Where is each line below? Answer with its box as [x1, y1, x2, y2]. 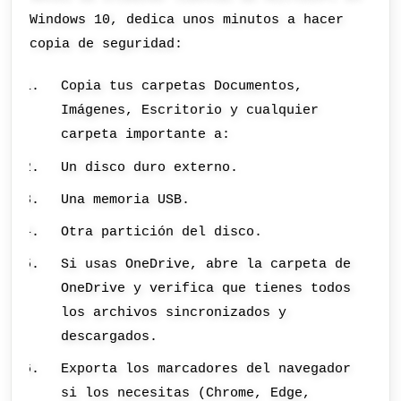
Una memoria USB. [61, 191, 191, 208]
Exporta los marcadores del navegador [61, 361, 352, 378]
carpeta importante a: [61, 126, 231, 143]
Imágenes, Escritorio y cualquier [61, 102, 320, 119]
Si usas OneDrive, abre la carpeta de [61, 255, 352, 272]
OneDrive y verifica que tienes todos [61, 279, 352, 296]
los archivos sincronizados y [61, 303, 287, 320]
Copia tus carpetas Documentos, [61, 78, 303, 95]
